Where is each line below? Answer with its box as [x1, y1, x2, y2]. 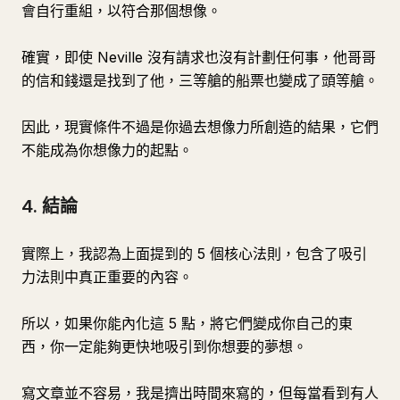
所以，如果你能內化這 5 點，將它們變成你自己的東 [21, 314, 353, 332]
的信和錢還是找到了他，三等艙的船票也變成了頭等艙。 [21, 71, 379, 89]
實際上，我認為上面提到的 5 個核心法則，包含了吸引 [21, 245, 367, 262]
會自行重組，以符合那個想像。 [21, 2, 221, 20]
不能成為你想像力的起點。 [21, 141, 193, 159]
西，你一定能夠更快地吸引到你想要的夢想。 [21, 337, 307, 355]
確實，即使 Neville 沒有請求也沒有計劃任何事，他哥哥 [21, 48, 376, 66]
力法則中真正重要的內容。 [21, 268, 193, 286]
